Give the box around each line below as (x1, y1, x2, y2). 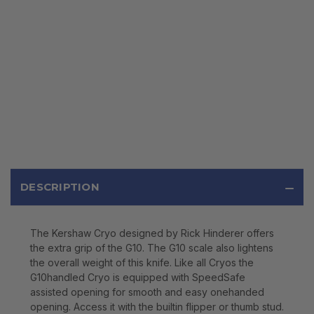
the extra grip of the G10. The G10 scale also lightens (30, 242, 273, 254)
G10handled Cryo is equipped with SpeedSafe (30, 271, 245, 284)
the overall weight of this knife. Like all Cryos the (30, 257, 254, 269)
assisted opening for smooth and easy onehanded (30, 286, 264, 299)
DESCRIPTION (20, 180, 100, 194)
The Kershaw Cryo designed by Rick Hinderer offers (30, 227, 274, 240)
